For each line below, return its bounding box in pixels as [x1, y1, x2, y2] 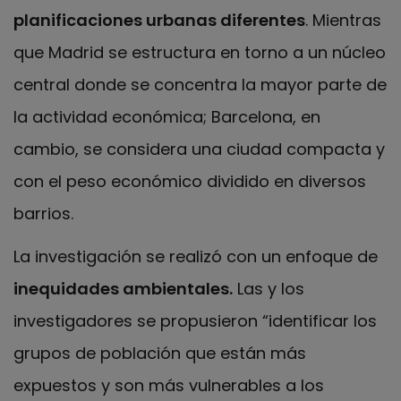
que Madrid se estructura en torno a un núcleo [13, 40, 386, 64]
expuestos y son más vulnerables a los [13, 374, 324, 397]
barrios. [13, 201, 73, 225]
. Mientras [305, 8, 381, 31]
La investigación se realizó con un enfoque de [13, 245, 378, 269]
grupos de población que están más [13, 342, 306, 365]
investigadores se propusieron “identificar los [13, 310, 377, 333]
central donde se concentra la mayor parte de [13, 73, 387, 96]
